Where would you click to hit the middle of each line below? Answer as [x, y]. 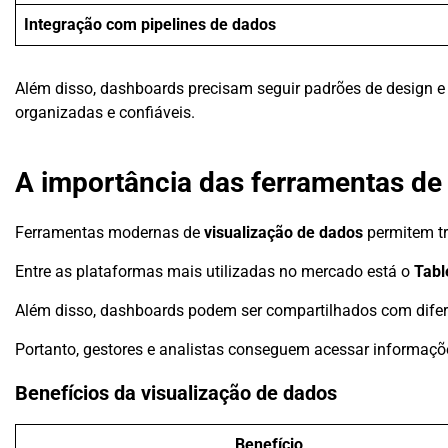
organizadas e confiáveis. [105, 112]
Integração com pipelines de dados [150, 24]
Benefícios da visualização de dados [176, 393]
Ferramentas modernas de [109, 233]
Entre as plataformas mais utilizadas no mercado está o [214, 272]
